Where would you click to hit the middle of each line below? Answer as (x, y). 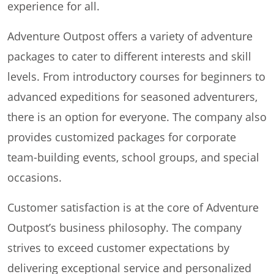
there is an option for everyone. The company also (137, 117)
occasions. (35, 178)
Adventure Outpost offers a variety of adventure (130, 36)
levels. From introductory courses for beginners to (136, 77)
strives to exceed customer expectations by (118, 248)
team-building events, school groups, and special (133, 157)
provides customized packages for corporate (122, 137)
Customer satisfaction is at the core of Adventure (133, 208)
